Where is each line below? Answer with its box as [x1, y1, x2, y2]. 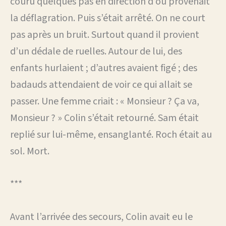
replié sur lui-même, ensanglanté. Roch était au [10, 127, 212, 142]
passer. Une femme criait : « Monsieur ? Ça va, [10, 94, 199, 108]
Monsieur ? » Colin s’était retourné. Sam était [10, 110, 199, 125]
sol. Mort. [10, 144, 49, 158]
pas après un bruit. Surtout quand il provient [10, 27, 199, 42]
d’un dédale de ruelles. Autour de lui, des [10, 44, 182, 59]
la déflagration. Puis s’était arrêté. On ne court [10, 11, 205, 25]
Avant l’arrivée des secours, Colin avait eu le [10, 209, 193, 224]
